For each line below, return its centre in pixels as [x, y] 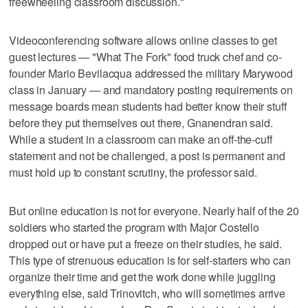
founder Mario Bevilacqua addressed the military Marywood [151, 73]
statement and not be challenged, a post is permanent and [147, 155]
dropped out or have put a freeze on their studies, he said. [146, 243]
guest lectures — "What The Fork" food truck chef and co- [145, 56]
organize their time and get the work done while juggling [142, 276]
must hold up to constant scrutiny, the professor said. [133, 172]
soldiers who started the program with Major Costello [134, 227]
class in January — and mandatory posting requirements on [151, 89]
